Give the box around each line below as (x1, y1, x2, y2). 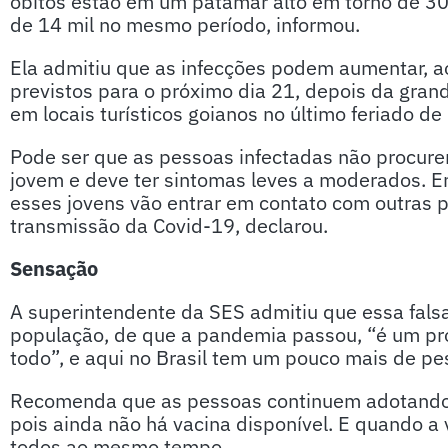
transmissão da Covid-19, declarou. (10, 212, 328, 239)
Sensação (10, 255, 98, 282)
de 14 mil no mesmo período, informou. (10, 11, 360, 38)
